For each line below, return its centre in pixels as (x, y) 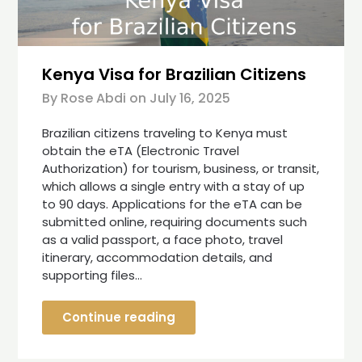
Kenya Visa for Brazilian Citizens (175, 74)
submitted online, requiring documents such (175, 221)
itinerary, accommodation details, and (158, 257)
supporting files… (93, 275)
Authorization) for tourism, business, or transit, (181, 168)
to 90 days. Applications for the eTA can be (173, 204)
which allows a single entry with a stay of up (174, 186)
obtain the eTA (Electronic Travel (141, 150)
